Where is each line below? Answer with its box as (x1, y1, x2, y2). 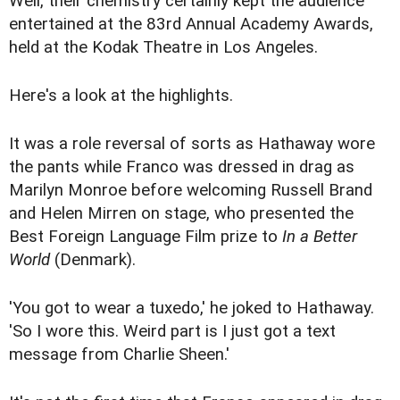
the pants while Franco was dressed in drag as (9, 157, 354, 178)
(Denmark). (50, 250, 136, 271)
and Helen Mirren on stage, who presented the (9, 204, 354, 224)
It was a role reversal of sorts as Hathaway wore (9, 134, 375, 154)
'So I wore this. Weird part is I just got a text (9, 321, 336, 342)
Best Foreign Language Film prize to (9, 227, 282, 247)
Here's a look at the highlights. (9, 86, 233, 106)
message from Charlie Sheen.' (9, 345, 229, 365)
